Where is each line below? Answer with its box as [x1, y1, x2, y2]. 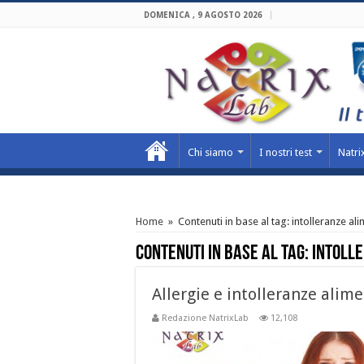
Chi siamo [188, 146, 233, 159]
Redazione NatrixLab [162, 313, 249, 324]
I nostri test [259, 146, 312, 159]
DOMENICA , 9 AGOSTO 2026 [144, 11, 262, 19]
